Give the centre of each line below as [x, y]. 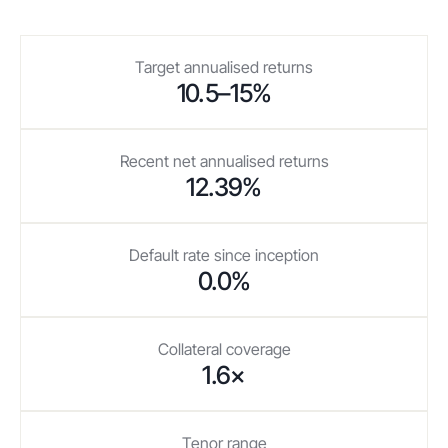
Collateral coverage [224, 349]
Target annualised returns [224, 67]
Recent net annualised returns [224, 161]
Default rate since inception [224, 255]
